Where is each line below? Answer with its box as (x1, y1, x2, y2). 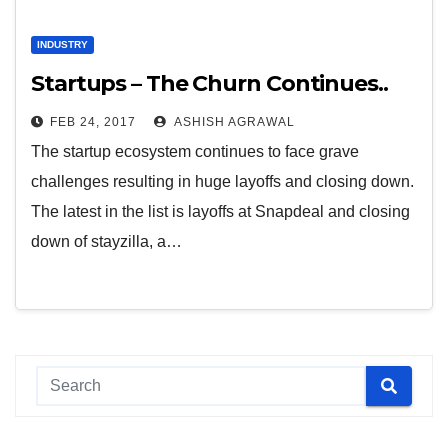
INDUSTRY (37, 39, 88, 50)
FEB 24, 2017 (50, 115, 136, 129)
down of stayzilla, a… (31, 233, 182, 250)
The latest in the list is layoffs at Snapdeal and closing (31, 203, 410, 220)
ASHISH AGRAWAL (171, 115, 295, 129)
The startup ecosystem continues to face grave (31, 143, 359, 160)
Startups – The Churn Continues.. (31, 70, 388, 97)
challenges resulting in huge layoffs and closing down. (31, 173, 414, 190)
